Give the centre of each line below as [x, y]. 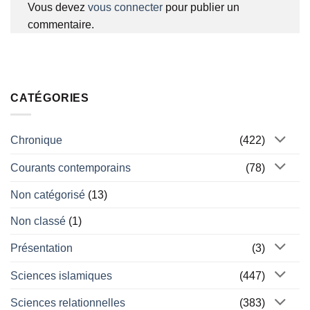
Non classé [38, 221]
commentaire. [61, 24]
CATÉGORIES [50, 98]
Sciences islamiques [61, 275]
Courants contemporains [71, 167]
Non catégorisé [48, 194]
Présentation [42, 248]
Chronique [36, 140]
